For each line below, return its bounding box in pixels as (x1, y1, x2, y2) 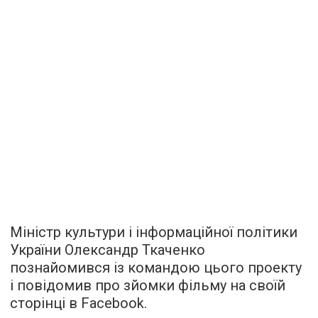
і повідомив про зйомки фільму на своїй (10, 276, 285, 294)
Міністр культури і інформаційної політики (10, 223, 297, 241)
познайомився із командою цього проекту (10, 258, 302, 276)
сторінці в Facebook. (10, 294, 147, 312)
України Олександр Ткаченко (10, 241, 205, 258)
